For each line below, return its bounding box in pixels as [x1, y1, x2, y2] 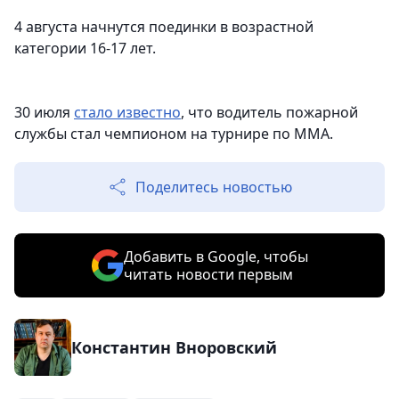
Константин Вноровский [71, 337, 277, 358]
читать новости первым [123, 265, 293, 284]
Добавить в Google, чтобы [123, 247, 308, 266]
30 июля [14, 102, 74, 122]
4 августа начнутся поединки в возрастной [14, 17, 313, 37]
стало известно [74, 102, 181, 122]
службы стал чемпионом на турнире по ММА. [14, 124, 333, 143]
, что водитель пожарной [181, 102, 358, 122]
